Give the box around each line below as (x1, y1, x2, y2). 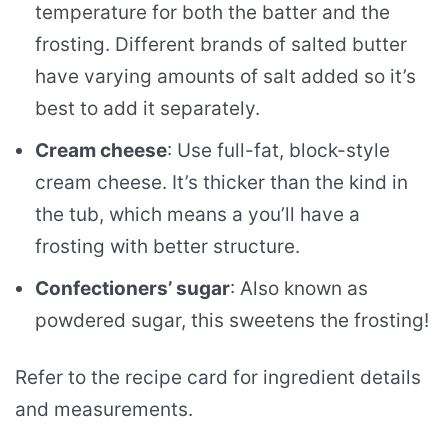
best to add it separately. (35, 96, 260, 120)
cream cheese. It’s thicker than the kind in (35, 170, 408, 194)
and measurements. (15, 397, 193, 421)
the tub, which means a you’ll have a (35, 202, 360, 226)
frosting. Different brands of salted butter (35, 32, 407, 56)
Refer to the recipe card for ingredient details (15, 365, 421, 389)
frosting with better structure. (35, 234, 300, 258)
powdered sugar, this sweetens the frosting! (35, 308, 429, 332)
